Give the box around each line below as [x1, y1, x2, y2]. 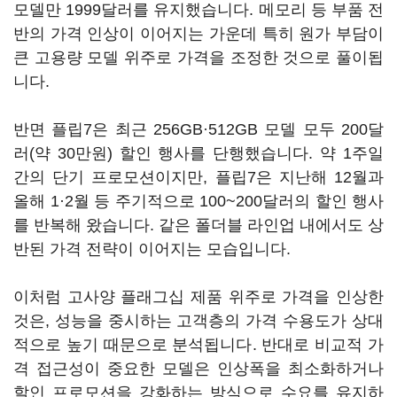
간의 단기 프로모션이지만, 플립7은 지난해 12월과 [13, 168, 384, 186]
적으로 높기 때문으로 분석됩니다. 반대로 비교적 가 [13, 336, 384, 354]
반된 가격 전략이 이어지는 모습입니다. [13, 240, 291, 258]
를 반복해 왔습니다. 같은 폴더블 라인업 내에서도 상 [13, 216, 384, 234]
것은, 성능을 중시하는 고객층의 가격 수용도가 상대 [13, 312, 384, 330]
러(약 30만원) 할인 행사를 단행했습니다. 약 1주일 [13, 144, 384, 162]
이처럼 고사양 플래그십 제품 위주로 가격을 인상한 [13, 288, 384, 306]
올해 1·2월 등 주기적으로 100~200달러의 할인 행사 [13, 192, 384, 210]
